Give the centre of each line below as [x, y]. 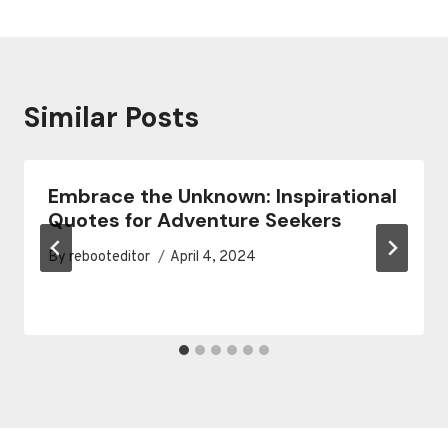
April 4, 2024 [213, 258]
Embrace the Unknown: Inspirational [222, 196]
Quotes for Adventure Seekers [195, 220]
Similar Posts [111, 118]
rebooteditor [110, 258]
